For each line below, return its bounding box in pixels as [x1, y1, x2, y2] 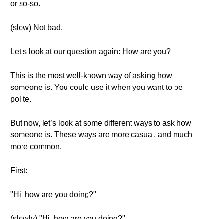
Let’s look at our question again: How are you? [10, 47, 171, 56]
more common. [10, 142, 62, 151]
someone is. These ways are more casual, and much [10, 131, 192, 139]
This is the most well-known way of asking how [10, 71, 172, 80]
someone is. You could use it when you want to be [10, 83, 183, 91]
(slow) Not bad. [10, 23, 63, 32]
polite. [10, 95, 31, 103]
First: [10, 166, 27, 175]
